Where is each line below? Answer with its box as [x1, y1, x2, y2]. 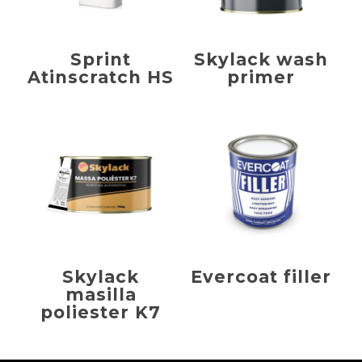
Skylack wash [194, 48, 329, 69]
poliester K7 [40, 302, 162, 323]
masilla [65, 284, 137, 305]
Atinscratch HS [27, 66, 175, 87]
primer [227, 66, 296, 87]
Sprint [70, 48, 132, 69]
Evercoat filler [191, 267, 332, 288]
